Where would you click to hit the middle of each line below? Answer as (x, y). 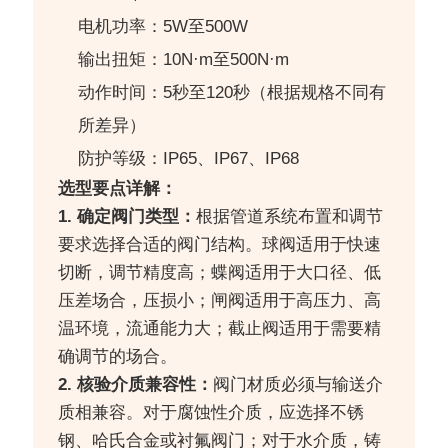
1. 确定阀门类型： (127, 217)
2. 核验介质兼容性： (136, 385)
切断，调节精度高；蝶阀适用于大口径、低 (220, 273)
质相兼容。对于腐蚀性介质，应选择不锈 (211, 413)
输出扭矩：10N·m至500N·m (184, 60)
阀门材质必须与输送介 (298, 385)
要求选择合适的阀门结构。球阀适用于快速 (220, 245)
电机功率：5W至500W (163, 27)
